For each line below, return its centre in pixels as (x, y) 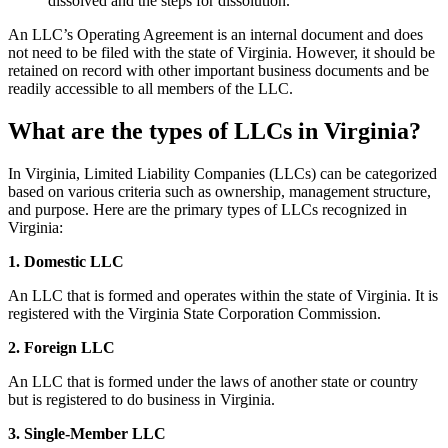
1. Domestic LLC (66, 262)
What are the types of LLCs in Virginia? (214, 131)
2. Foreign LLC (61, 348)
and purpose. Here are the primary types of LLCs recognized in (207, 210)
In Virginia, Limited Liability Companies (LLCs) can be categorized (222, 174)
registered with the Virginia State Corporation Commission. (194, 314)
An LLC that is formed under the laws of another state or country (213, 382)
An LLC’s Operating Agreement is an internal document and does (215, 35)
